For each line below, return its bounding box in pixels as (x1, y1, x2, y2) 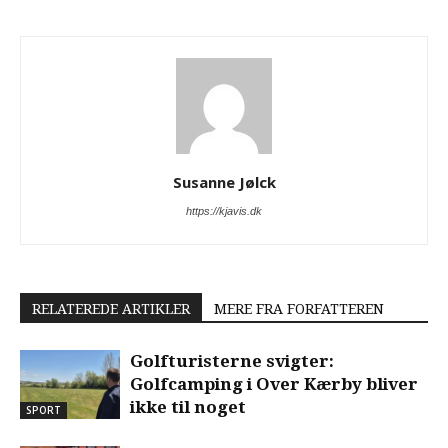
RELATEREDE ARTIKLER (32, 301, 190, 317)
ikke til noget (130, 397, 246, 417)
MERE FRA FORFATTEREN (214, 301, 384, 317)
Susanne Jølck (172, 172, 276, 192)
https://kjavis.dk (186, 205, 262, 217)
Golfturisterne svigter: (130, 351, 334, 371)
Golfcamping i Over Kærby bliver (130, 374, 418, 394)
